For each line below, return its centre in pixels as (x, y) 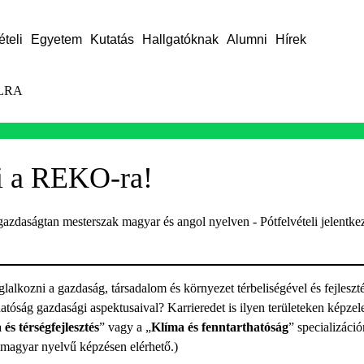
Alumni (247, 39)
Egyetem (56, 39)
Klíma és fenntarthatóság (219, 327)
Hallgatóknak (180, 39)
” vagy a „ (125, 327)
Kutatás (112, 39)
